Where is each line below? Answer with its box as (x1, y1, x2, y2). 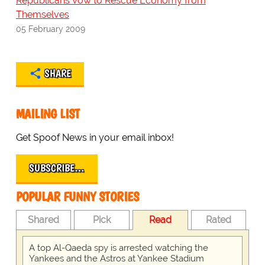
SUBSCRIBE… (28, 161, 85, 174)
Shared (28, 214, 60, 225)
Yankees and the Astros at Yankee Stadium (28, 253, 204, 264)
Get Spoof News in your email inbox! (15, 131, 174, 143)
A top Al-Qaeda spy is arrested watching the (28, 242, 208, 253)
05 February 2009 (15, 23, 85, 34)
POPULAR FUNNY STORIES (15, 188, 139, 205)
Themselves (15, 8, 69, 20)
